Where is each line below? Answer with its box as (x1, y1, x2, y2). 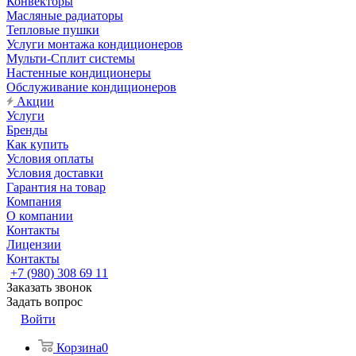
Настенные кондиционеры (6, 66, 151, 79)
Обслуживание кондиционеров (6, 80, 176, 94)
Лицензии (6, 238, 61, 251)
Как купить (6, 137, 68, 151)
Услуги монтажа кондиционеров (6, 37, 183, 51)
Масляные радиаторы (6, 9, 123, 22)
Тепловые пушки (6, 23, 99, 37)
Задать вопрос (6, 295, 83, 308)
